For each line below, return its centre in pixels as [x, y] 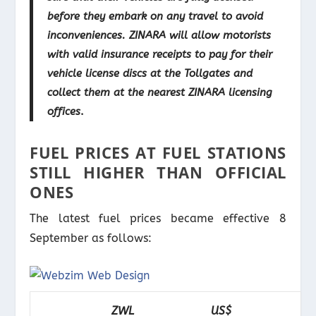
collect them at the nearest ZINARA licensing [160, 92]
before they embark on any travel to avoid [156, 16]
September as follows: [91, 238]
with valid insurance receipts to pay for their [160, 54]
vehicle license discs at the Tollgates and [150, 73]
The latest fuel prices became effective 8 [158, 218]
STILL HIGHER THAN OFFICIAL [158, 172]
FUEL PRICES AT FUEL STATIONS [158, 152]
